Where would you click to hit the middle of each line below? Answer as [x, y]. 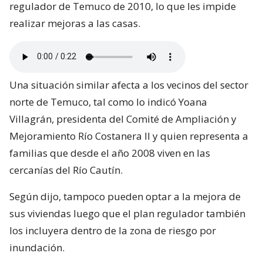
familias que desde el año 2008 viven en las [110, 153]
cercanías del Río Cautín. [66, 170]
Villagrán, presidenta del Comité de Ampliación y [123, 119]
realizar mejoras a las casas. [75, 23]
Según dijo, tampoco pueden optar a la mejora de [125, 196]
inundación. [37, 247]
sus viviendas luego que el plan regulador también [127, 213]
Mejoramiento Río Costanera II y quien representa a [129, 136]
